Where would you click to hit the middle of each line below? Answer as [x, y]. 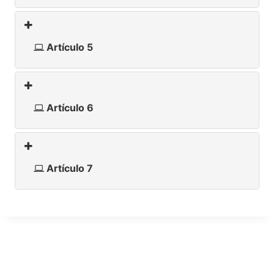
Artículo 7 [68, 168]
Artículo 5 [68, 47]
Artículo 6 [69, 107]
